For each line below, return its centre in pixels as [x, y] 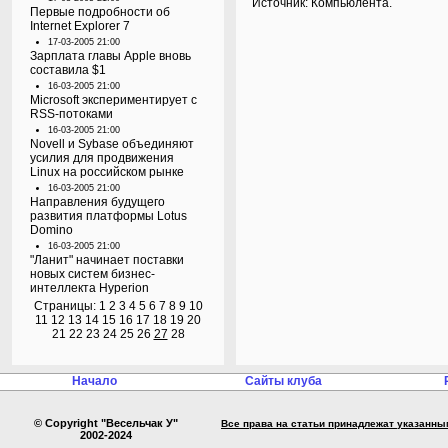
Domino [51, 230]
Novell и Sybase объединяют [112, 144]
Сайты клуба [283, 381]
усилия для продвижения [102, 158]
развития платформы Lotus [108, 216]
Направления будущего [97, 202]
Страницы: [66, 306]
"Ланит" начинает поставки [107, 260]
